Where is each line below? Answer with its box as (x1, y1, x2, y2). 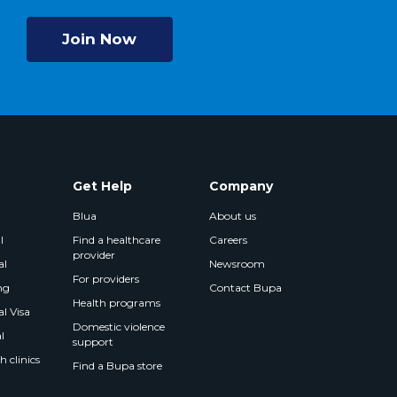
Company (209, 178, 274, 194)
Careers (209, 233, 248, 246)
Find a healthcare (72, 233, 160, 246)
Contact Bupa (209, 281, 283, 294)
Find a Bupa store (72, 359, 162, 372)
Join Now (62, 30, 136, 48)
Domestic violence (72, 320, 165, 333)
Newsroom (209, 257, 266, 270)
